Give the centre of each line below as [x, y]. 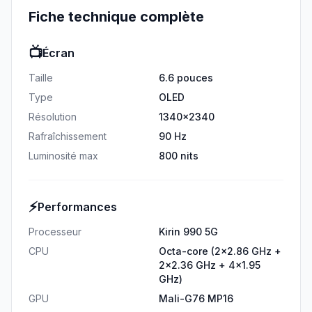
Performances [77, 207]
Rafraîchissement [68, 136]
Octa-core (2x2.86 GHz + [220, 251]
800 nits [179, 156]
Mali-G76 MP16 [196, 298]
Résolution [53, 117]
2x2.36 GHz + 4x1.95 [210, 265]
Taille [41, 78]
